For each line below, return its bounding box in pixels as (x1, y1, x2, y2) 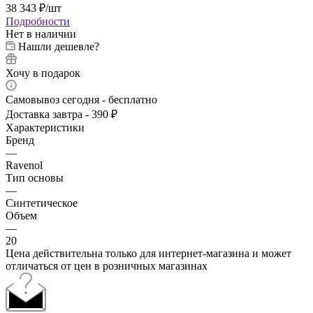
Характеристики (6, 121, 85, 133)
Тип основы (6, 171, 64, 184)
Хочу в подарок (6, 66, 80, 79)
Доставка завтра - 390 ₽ (6, 108, 117, 120)
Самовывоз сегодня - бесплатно (6, 93, 157, 105)
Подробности (6, 15, 70, 27)
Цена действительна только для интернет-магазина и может (6, 247, 291, 259)
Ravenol (6, 159, 43, 171)
